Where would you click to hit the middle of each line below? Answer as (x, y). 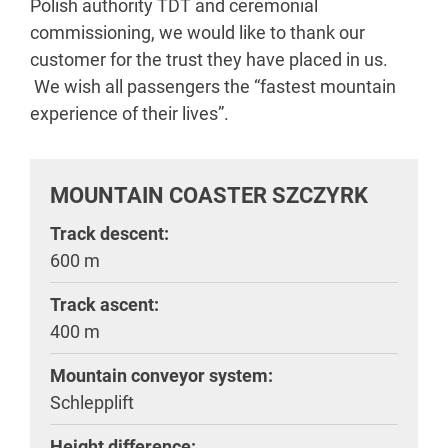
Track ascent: (104, 304)
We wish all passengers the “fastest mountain (213, 86)
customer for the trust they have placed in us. (209, 59)
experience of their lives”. (129, 113)
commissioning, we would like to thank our (197, 32)
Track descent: (109, 233)
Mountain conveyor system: (161, 375)
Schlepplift (92, 402)
